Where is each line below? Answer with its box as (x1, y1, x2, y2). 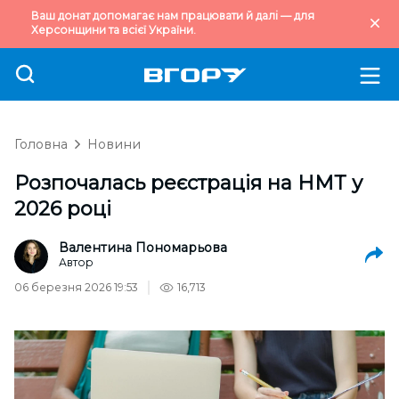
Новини (87, 136, 141, 152)
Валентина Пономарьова (59, 240, 227, 256)
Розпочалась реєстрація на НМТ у (14, 171, 362, 195)
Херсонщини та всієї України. (31, 23, 196, 37)
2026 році (14, 197, 111, 221)
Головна (14, 136, 68, 152)
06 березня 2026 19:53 (14, 281, 138, 294)
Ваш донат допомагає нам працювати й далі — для (31, 9, 314, 22)
